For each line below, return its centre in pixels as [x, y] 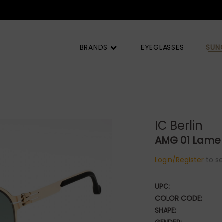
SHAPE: [165, 210]
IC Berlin [178, 126]
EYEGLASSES [162, 47]
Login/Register [179, 160]
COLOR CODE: [178, 198]
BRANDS [95, 47]
